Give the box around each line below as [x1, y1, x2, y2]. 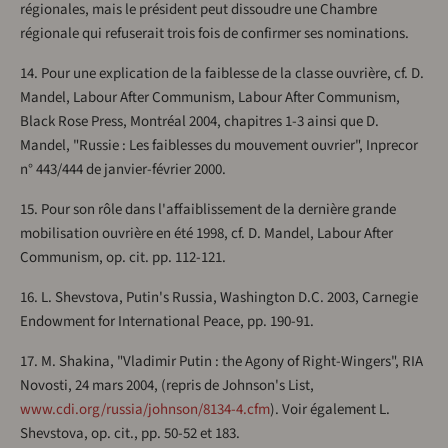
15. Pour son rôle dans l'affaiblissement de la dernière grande [20, 199, 396, 221]
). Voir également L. [270, 399, 390, 421]
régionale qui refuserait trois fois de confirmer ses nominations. [20, 23, 409, 45]
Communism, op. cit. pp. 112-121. [20, 247, 226, 269]
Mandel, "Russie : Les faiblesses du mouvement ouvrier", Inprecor [20, 135, 418, 157]
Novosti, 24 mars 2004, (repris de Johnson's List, [20, 375, 314, 397]
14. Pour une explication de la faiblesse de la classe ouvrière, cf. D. [20, 63, 424, 85]
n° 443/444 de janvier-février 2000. [20, 159, 226, 181]
